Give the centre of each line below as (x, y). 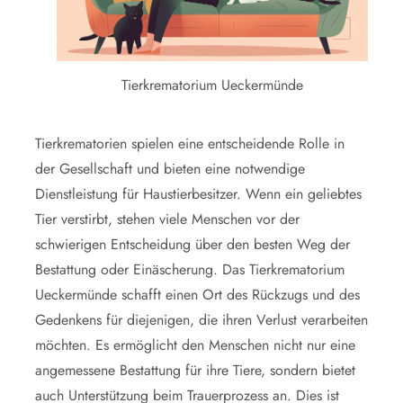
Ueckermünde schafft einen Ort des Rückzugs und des (197, 294)
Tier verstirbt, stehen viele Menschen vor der (167, 219)
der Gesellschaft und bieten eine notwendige (170, 168)
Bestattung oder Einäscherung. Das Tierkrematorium (190, 269)
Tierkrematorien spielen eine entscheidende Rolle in (190, 143)
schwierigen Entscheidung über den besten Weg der (193, 244)
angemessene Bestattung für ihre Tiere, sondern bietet (195, 370)
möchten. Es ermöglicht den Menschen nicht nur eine (195, 345)
